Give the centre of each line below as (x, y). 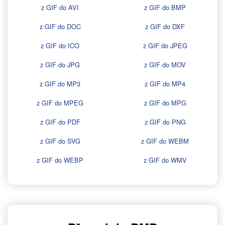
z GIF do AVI (60, 8)
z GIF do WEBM (165, 141)
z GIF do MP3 (60, 84)
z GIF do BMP (165, 8)
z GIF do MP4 (165, 84)
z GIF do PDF (60, 122)
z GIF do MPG (165, 103)
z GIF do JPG (60, 65)
